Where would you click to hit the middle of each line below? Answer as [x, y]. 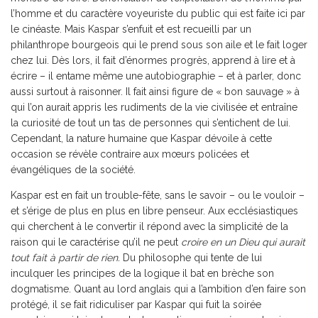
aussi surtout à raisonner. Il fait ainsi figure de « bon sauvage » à [155, 91]
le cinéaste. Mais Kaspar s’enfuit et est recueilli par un [131, 29]
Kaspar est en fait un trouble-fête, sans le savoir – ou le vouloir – [158, 195]
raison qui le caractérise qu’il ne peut [96, 242]
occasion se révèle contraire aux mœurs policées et [130, 154]
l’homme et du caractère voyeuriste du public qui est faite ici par [158, 13]
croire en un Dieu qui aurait [243, 242]
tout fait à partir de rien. [65, 257]
